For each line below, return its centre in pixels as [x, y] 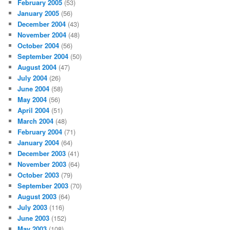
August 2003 [37, 196]
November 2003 [42, 164]
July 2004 [33, 78]
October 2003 [39, 175]
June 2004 [34, 88]
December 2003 [42, 153]
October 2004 [39, 45]
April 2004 [34, 110]
